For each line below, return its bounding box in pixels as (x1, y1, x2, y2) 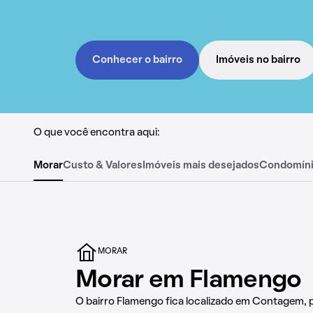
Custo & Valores (63, 161, 143, 170)
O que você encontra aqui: (34, 128, 159, 138)
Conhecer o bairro (92, 55, 182, 65)
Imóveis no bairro (216, 55, 300, 65)
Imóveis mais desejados (143, 161, 259, 170)
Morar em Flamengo (75, 270, 302, 292)
